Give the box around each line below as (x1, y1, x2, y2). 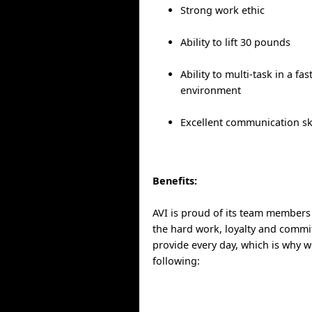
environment (180, 84, 242, 97)
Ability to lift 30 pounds (180, 36, 291, 49)
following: (153, 253, 201, 267)
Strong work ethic (180, 3, 265, 17)
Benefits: (153, 173, 198, 187)
